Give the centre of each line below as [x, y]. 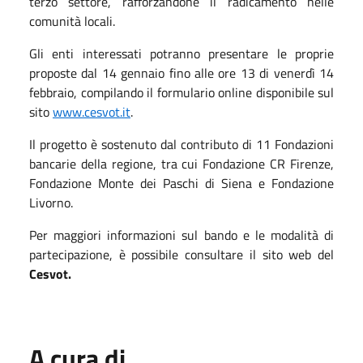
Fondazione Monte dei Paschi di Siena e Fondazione [181, 183]
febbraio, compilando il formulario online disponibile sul [181, 92]
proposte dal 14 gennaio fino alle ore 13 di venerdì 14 [181, 73]
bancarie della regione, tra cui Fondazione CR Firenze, [181, 163]
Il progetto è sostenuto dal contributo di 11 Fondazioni [181, 144]
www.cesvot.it [92, 111]
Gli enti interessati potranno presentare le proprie [181, 53]
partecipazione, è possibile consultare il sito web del [181, 254]
